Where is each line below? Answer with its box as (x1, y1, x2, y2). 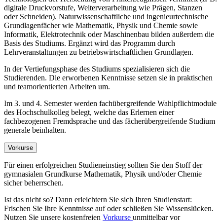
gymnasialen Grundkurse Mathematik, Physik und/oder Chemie (4, 170, 202, 179)
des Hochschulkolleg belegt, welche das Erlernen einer (4, 108, 174, 117)
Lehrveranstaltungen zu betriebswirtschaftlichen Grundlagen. (4, 48, 193, 57)
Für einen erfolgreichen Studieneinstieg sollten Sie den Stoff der (4, 161, 202, 170)
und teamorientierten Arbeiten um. (4, 82, 110, 91)
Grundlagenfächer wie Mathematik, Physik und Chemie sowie (4, 21, 198, 30)
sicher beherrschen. (4, 179, 64, 187)
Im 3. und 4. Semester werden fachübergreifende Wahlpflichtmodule (4, 99, 217, 108)
